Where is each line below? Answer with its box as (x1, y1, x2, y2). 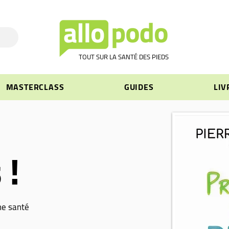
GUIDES (124, 79, 154, 95)
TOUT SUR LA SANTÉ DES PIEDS (79, 51, 169, 63)
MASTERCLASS (6, 79, 64, 95)
